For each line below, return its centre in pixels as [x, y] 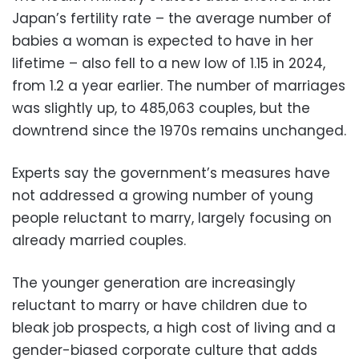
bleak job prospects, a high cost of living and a [174, 327]
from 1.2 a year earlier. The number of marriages [179, 85]
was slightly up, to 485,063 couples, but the [161, 108]
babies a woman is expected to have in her [163, 40]
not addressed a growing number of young [163, 195]
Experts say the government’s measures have [171, 173]
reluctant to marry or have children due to [159, 305]
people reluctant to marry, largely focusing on [172, 218]
